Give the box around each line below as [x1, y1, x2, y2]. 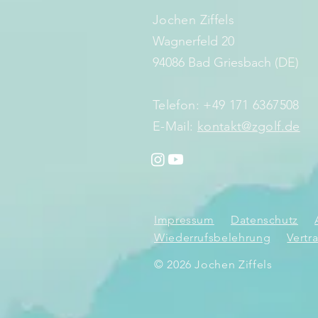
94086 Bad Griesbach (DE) [153, 54, 299, 70]
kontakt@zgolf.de [197, 118, 300, 134]
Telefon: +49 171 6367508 [153, 97, 300, 113]
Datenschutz [230, 212, 299, 226]
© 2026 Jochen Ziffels [154, 257, 273, 271]
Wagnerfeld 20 [153, 33, 234, 49]
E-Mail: [153, 118, 197, 134]
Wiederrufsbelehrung [154, 230, 271, 244]
